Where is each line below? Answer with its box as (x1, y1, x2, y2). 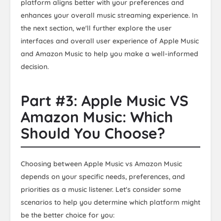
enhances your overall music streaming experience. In (21, 10, 198, 20)
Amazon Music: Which (21, 107, 173, 126)
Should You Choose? (21, 123, 165, 143)
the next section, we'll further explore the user (21, 23, 172, 33)
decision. (21, 62, 49, 71)
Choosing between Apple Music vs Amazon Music (21, 159, 182, 168)
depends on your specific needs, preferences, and (21, 172, 185, 181)
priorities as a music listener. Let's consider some (21, 184, 181, 194)
